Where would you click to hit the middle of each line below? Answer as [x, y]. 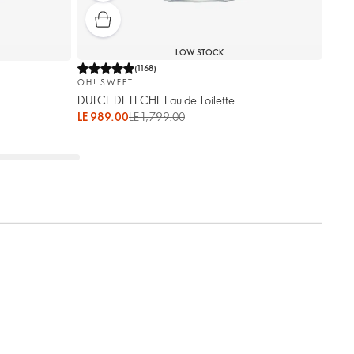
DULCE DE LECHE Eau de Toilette [156, 100]
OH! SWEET [105, 82]
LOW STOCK [200, 53]
